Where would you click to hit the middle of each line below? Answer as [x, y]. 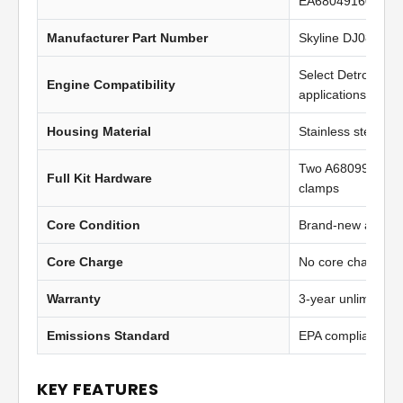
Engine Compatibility [111, 85]
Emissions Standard [108, 336]
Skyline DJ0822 [343, 38]
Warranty [74, 299]
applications [332, 95]
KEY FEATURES [98, 390]
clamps [319, 188]
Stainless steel [340, 132]
